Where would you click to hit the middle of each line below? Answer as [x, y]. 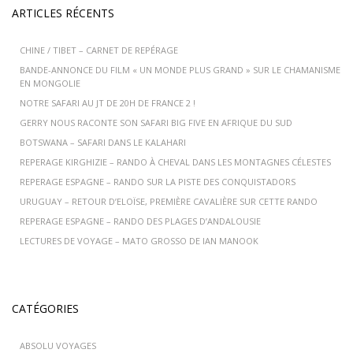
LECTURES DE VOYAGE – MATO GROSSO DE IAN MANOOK [139, 240]
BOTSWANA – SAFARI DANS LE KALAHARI [103, 142]
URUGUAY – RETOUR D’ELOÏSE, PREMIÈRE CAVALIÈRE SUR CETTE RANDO [169, 201]
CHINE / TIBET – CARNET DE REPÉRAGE [99, 50]
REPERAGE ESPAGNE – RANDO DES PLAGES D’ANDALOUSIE [140, 221]
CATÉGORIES [45, 308]
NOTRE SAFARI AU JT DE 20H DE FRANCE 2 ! [108, 102]
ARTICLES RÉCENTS [63, 13]
